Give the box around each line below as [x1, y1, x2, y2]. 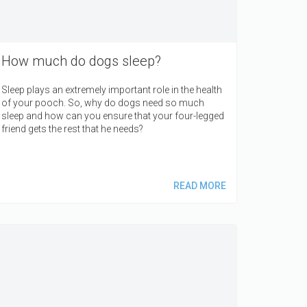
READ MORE [173, 180, 226, 192]
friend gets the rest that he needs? [1, 123, 143, 135]
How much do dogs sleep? [1, 53, 161, 70]
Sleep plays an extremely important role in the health [1, 84, 222, 96]
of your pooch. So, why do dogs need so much [1, 97, 204, 109]
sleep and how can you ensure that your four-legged [1, 110, 224, 122]
